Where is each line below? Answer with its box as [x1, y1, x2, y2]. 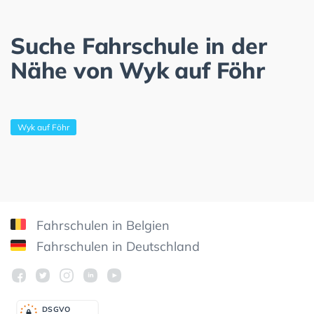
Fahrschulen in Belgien [33, 217, 170, 233]
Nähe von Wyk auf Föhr [11, 55, 265, 84]
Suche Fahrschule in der [11, 31, 267, 60]
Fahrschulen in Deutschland [33, 238, 200, 254]
